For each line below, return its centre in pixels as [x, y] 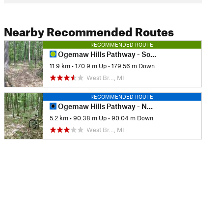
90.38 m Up [90, 118]
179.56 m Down [133, 66]
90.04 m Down [132, 118]
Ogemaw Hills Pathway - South [103, 54]
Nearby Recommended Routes [89, 30]
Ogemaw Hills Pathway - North [101, 106]
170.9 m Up [91, 66]
